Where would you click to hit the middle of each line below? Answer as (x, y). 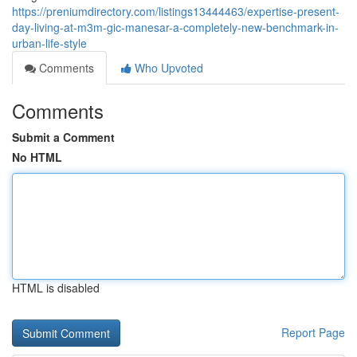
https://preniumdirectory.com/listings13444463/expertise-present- (176, 11)
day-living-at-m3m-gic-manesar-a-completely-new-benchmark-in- (175, 27)
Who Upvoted (167, 68)
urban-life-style (49, 43)
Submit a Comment (63, 137)
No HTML (37, 157)
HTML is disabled (56, 288)
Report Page (313, 332)
